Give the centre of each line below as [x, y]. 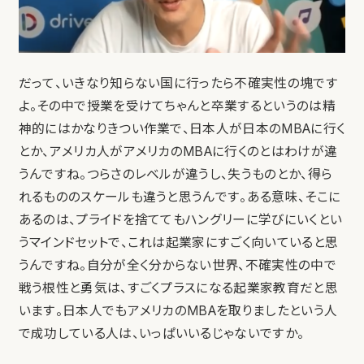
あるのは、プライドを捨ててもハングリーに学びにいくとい [180, 220]
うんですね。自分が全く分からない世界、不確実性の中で [177, 265]
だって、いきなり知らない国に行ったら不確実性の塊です [178, 83]
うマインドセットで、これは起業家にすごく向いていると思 [178, 243]
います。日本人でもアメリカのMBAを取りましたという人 [178, 311]
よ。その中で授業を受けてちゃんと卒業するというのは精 [177, 106]
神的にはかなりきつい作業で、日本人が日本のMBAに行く [182, 129]
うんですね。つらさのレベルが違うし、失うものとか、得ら [175, 174]
